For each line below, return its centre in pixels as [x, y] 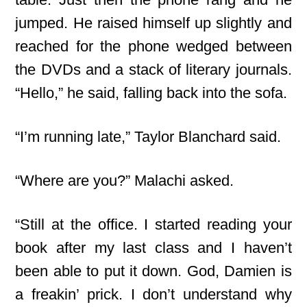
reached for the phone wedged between [153, 46]
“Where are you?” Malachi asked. [125, 181]
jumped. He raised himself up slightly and [153, 23]
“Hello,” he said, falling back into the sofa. [151, 93]
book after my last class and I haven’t [153, 248]
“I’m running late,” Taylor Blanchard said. [148, 137]
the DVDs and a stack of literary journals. [153, 70]
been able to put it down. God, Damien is [153, 271]
